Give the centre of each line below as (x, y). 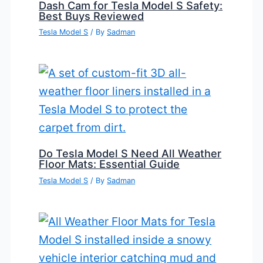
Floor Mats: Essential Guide (109, 164)
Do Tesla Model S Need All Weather (130, 154)
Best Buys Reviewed (92, 16)
